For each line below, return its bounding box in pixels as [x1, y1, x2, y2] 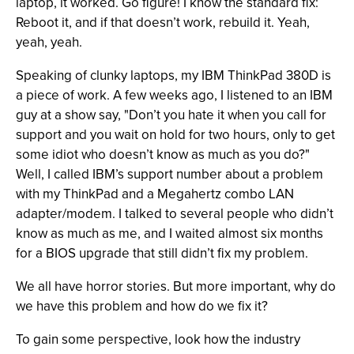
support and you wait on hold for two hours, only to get [16, 125, 335, 145]
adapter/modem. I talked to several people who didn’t [16, 204, 333, 224]
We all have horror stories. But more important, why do [16, 277, 336, 296]
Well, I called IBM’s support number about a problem [16, 164, 323, 184]
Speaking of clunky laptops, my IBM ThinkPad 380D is [16, 66, 331, 85]
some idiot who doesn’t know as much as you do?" [16, 145, 310, 164]
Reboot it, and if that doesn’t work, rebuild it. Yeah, [16, 13, 310, 32]
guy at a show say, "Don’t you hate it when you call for [16, 105, 326, 125]
